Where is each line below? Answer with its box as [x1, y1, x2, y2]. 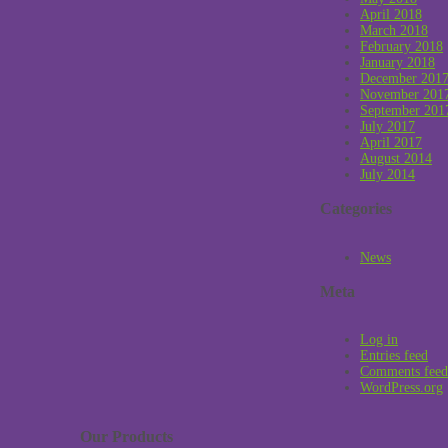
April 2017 [360, 134, 422, 150]
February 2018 [360, 38, 443, 54]
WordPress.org [360, 380, 443, 396]
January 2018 [360, 54, 435, 70]
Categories [320, 199, 392, 219]
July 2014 [360, 166, 415, 182]
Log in [360, 332, 398, 348]
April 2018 [360, 6, 422, 22]
